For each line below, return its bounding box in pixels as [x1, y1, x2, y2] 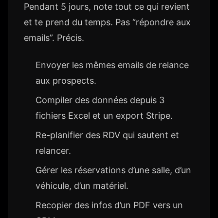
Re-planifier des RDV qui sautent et [36, 130, 179, 140]
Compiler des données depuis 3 [36, 95, 164, 105]
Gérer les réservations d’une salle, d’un [36, 165, 191, 175]
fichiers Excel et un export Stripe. [36, 110, 173, 121]
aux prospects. [36, 75, 96, 86]
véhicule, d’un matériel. [36, 181, 128, 191]
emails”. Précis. [24, 33, 84, 43]
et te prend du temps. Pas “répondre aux [24, 17, 191, 27]
